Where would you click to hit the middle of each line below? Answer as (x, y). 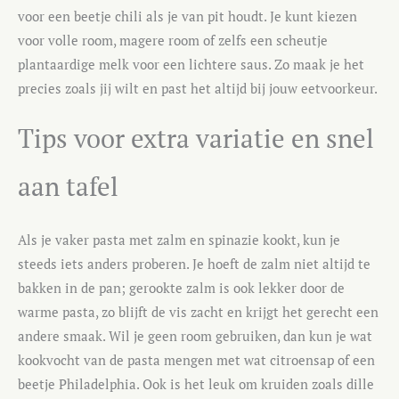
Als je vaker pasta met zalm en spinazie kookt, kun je (179, 240)
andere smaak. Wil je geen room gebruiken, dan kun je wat (195, 336)
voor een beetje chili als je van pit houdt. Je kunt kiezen (187, 17)
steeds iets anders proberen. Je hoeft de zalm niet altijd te (194, 264)
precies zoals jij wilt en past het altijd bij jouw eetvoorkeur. (198, 89)
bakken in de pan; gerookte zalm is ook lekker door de (181, 288)
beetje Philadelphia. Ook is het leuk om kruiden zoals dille (196, 384)
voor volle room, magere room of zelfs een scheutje (173, 41)
